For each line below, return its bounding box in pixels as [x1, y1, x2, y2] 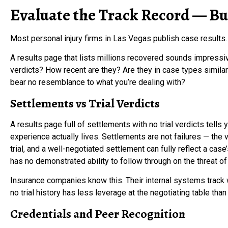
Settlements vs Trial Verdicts [10, 95, 160, 111]
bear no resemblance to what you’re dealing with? [10, 77, 185, 88]
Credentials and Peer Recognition [10, 205, 185, 222]
